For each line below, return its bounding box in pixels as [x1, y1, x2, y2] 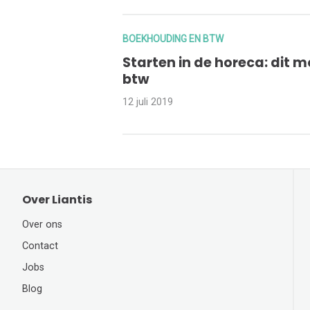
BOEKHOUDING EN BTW [122, 33, 224, 45]
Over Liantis [22, 192, 92, 208]
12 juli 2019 [122, 96, 173, 109]
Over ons [22, 219, 62, 231]
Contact [22, 240, 58, 253]
